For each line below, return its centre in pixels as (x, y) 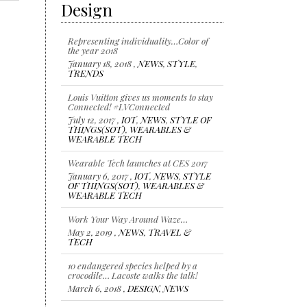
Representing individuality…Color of (138, 40)
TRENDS (86, 73)
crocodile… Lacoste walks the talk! (133, 275)
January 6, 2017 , (101, 175)
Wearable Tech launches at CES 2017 (138, 162)
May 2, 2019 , (94, 232)
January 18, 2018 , (103, 63)
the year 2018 (93, 50)
